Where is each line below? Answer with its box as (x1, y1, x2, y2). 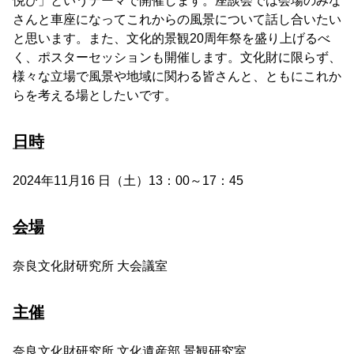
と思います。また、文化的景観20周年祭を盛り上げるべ (13, 32, 330, 45)
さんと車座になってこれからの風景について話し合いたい (13, 13, 341, 26)
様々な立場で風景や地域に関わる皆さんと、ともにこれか (13, 70, 341, 83)
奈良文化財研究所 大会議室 (13, 259, 168, 273)
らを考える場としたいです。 (13, 88, 177, 102)
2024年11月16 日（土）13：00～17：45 (13, 174, 243, 187)
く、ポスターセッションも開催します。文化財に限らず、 (13, 51, 341, 64)
